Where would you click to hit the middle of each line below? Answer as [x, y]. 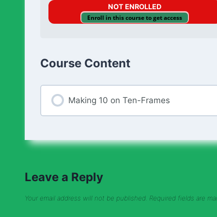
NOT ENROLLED [135, 6]
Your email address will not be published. [86, 198]
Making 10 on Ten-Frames [119, 100]
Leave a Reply [64, 177]
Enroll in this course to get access [135, 17]
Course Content [85, 63]
